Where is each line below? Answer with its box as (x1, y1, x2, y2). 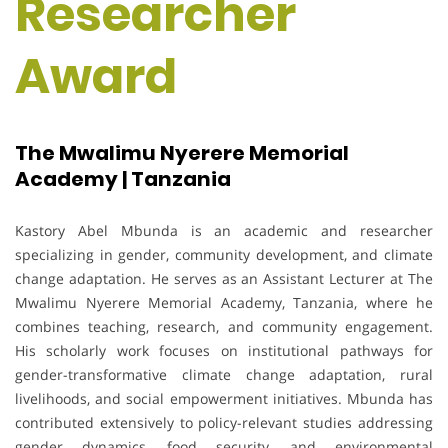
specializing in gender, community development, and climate (15, 244, 433, 264)
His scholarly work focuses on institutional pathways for (15, 340, 433, 360)
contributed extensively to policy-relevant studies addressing (15, 412, 433, 432)
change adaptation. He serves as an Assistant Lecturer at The (15, 268, 433, 288)
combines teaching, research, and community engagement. (15, 316, 433, 336)
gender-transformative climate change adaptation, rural (15, 364, 433, 384)
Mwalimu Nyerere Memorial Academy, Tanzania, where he (15, 292, 433, 312)
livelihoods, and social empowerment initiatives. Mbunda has (15, 388, 433, 408)
